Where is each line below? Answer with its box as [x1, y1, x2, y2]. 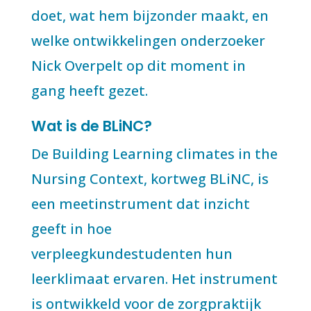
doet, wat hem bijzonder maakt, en [31, 6, 269, 25]
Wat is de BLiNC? [31, 116, 152, 136]
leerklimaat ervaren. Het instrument [31, 269, 278, 288]
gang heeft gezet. [31, 81, 148, 100]
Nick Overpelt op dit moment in [31, 56, 246, 75]
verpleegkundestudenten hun [31, 244, 233, 263]
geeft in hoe [31, 219, 112, 238]
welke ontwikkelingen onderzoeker [31, 31, 265, 50]
